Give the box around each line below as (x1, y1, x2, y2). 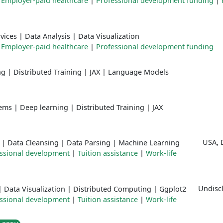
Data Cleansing (7, 138, 59, 147)
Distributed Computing (73, 184, 151, 194)
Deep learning (20, 103, 68, 112)
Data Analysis (25, 31, 70, 41)
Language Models (108, 67, 169, 77)
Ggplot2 (159, 184, 186, 194)
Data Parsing (67, 138, 111, 147)
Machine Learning (118, 138, 180, 147)
